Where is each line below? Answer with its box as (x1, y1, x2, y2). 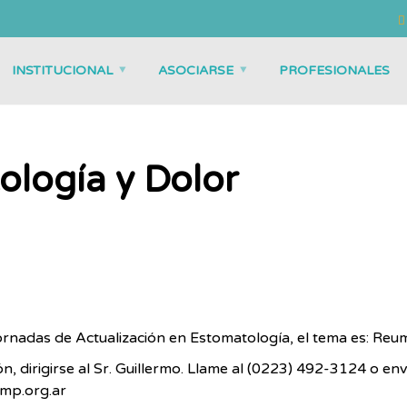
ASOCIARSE (157, 62, 233, 78)
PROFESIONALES (278, 62, 390, 78)
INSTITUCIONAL (11, 62, 113, 78)
